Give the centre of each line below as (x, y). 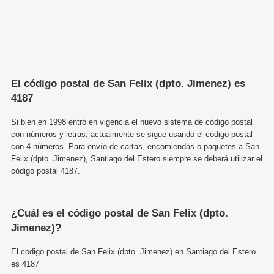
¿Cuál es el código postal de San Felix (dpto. (120, 213)
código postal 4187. (46, 171)
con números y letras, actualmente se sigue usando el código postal (132, 134)
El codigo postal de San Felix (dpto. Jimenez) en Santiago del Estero (133, 251)
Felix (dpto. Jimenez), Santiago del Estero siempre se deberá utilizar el (137, 158)
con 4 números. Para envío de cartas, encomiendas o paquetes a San (135, 146)
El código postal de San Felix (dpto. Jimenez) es (128, 83)
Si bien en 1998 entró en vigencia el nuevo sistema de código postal (132, 122)
